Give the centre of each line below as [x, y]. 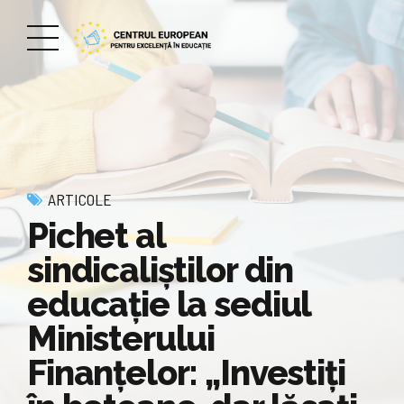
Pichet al [96, 235]
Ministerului [121, 338]
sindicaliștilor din [161, 270]
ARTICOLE [80, 199]
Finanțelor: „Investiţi [186, 372]
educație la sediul [169, 304]
